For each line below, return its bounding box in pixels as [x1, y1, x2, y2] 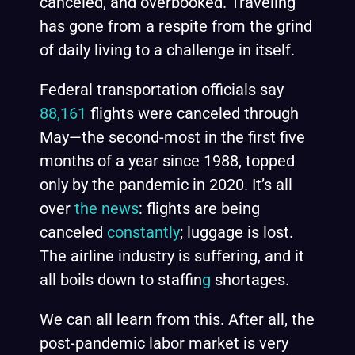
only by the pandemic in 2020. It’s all [40, 175, 292, 194]
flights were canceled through [86, 104, 299, 123]
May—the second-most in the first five [40, 128, 305, 147]
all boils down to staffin [40, 270, 202, 289]
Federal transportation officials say [40, 80, 284, 99]
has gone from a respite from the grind [40, 17, 312, 36]
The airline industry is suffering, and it [40, 246, 304, 265]
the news [74, 199, 139, 218]
